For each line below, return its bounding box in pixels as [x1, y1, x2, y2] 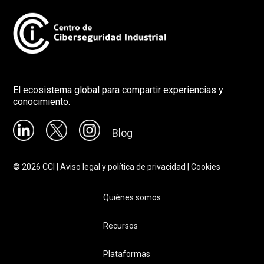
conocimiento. [13, 96, 71, 108]
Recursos [103, 220, 138, 230]
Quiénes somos [103, 192, 161, 202]
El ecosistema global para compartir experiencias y [13, 84, 224, 96]
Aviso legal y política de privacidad [60, 162, 186, 172]
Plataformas [103, 249, 150, 259]
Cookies [191, 162, 221, 172]
